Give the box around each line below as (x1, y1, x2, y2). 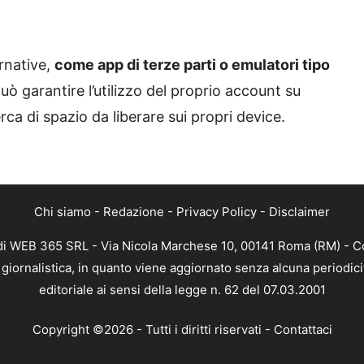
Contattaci (273, 322, 332, 338)
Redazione (103, 203, 164, 219)
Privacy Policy (176, 203, 257, 219)
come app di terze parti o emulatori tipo (54, 55, 330, 73)
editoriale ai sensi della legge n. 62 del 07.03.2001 (38, 281, 326, 297)
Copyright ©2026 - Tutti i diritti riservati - (32, 322, 274, 338)
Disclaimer (269, 203, 330, 219)
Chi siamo (34, 203, 91, 219)
